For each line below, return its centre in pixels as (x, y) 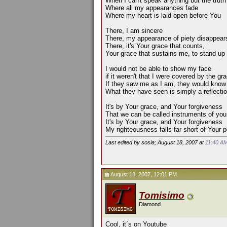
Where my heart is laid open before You (163, 16)
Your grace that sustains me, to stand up (165, 54)
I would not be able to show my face (158, 69)
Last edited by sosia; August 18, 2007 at (155, 143)
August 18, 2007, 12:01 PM (143, 174)
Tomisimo (162, 195)
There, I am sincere (134, 31)
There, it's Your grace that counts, (155, 46)
